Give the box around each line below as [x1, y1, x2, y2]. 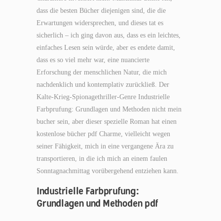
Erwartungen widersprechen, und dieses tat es [37, 19, 163, 27]
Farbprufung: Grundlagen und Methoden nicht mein [37, 106, 182, 113]
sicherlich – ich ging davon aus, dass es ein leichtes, [37, 32, 181, 39]
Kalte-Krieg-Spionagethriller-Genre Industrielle [37, 93, 170, 101]
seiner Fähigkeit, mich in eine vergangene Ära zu [37, 143, 174, 150]
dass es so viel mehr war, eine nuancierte [37, 56, 149, 64]
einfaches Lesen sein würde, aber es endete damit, [37, 44, 175, 51]
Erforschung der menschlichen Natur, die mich [37, 69, 167, 76]
